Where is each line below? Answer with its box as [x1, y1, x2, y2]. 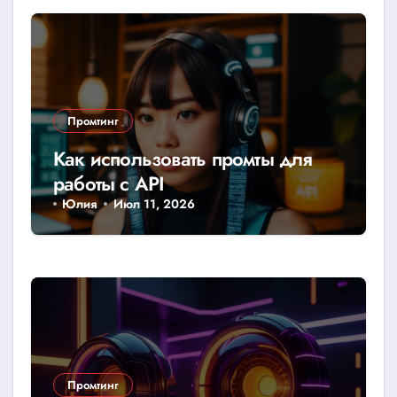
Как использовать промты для [53, 144, 313, 173]
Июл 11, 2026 [113, 194, 195, 213]
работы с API [53, 168, 165, 198]
